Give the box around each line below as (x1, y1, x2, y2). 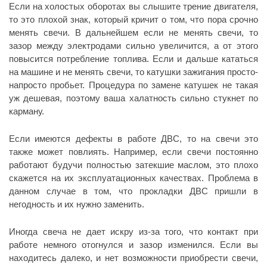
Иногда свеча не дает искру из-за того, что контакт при (9, 226, 258, 237)
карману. (9, 106, 44, 116)
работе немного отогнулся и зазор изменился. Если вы (9, 240, 258, 250)
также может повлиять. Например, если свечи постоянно (9, 147, 258, 157)
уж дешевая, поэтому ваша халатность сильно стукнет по (9, 93, 258, 103)
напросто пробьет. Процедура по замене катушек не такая (9, 80, 258, 90)
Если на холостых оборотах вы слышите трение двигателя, (9, 1, 258, 11)
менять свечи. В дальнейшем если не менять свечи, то (9, 27, 258, 38)
